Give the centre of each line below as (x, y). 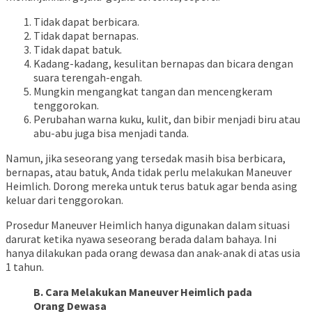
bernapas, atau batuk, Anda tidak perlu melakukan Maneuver (149, 172)
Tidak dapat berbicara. (86, 22)
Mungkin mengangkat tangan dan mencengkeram (153, 92)
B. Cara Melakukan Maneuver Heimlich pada (143, 292)
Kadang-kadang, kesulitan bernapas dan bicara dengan (163, 64)
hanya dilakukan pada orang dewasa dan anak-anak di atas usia (153, 253)
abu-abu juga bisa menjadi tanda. (111, 133)
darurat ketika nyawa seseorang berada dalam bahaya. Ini (141, 239)
